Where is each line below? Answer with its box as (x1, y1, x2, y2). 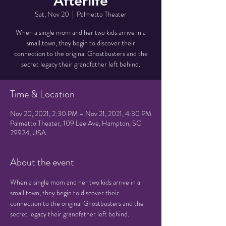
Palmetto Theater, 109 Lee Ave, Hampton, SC (10, 118, 141, 128)
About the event (10, 155, 74, 169)
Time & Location (10, 87, 75, 101)
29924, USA (10, 128, 46, 138)
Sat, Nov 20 (35, 9, 69, 19)
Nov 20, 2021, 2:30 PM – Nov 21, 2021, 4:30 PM (10, 108, 151, 119)
